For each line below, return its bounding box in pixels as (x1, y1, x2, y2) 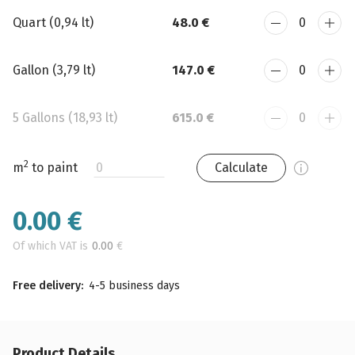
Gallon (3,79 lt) (13, 63, 95, 78)
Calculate (215, 160, 268, 175)
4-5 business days (86, 279, 180, 292)
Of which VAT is (13, 239, 88, 253)
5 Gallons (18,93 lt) (13, 110, 117, 125)
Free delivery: (13, 279, 83, 292)
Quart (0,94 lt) (13, 15, 94, 30)
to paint (29, 160, 78, 175)
